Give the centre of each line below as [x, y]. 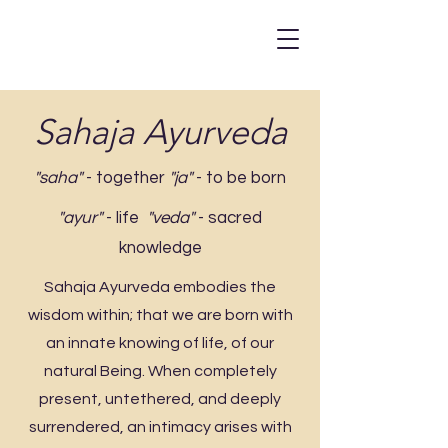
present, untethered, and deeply [160, 399]
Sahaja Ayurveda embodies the [160, 287]
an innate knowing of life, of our [160, 343]
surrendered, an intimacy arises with [160, 427]
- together [123, 178]
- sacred [228, 218]
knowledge [160, 248]
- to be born [239, 178]
